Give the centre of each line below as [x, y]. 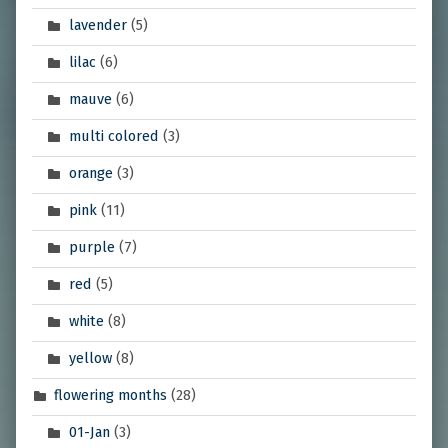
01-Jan [89, 432]
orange [90, 173]
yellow [90, 358]
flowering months [111, 395]
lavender [97, 25]
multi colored [113, 136]
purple [91, 247]
